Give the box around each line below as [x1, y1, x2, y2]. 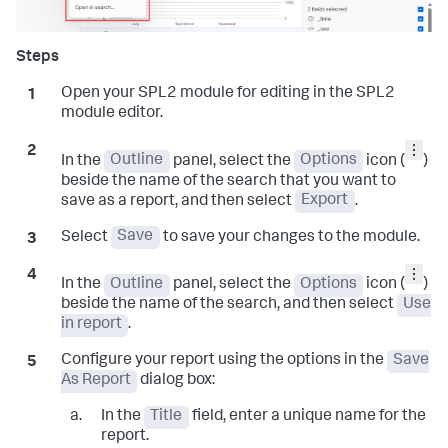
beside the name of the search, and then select [60, 297, 397, 314]
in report [60, 317, 122, 334]
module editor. [60, 105, 163, 122]
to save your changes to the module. [159, 229, 420, 246]
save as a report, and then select [60, 193, 295, 210]
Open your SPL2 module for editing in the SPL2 [60, 85, 395, 102]
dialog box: [137, 373, 216, 390]
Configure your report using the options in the [60, 353, 387, 370]
